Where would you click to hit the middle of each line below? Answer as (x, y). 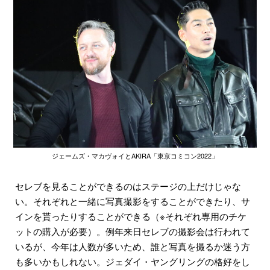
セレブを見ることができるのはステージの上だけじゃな (128, 186)
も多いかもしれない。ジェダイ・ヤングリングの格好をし (133, 262)
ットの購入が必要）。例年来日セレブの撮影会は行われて (133, 231)
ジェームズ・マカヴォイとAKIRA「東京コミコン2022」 (135, 156)
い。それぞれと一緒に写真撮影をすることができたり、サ (133, 201)
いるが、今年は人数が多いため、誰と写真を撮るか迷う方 (133, 246)
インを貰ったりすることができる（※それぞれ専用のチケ (131, 216)
